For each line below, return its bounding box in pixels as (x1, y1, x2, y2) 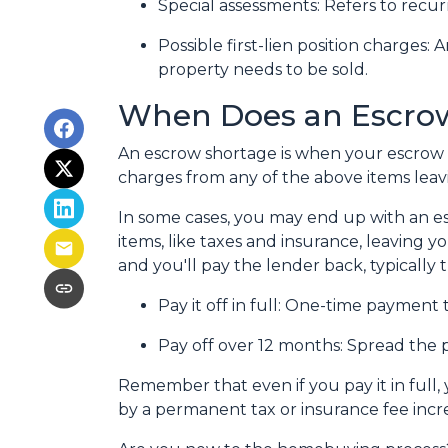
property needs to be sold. (158, 60, 368, 79)
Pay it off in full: (158, 296, 285, 315)
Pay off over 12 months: (158, 336, 347, 355)
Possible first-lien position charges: (158, 36, 434, 55)
